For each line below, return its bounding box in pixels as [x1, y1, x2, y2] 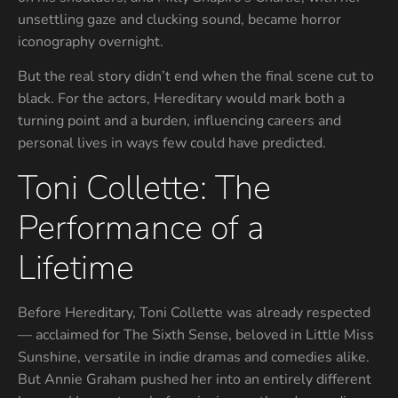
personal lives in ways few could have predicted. [18, 133, 326, 154]
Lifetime [18, 244, 134, 291]
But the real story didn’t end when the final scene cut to [18, 67, 374, 87]
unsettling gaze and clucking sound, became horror [18, 10, 341, 29]
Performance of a [18, 204, 265, 251]
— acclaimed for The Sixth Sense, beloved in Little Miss [18, 324, 374, 345]
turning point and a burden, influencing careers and [18, 111, 341, 131]
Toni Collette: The [18, 164, 271, 211]
